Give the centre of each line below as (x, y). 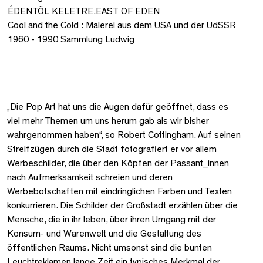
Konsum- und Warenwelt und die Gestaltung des (104, 233)
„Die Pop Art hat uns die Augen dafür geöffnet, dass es (118, 107)
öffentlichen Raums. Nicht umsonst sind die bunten (109, 247)
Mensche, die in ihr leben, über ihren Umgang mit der (112, 219)
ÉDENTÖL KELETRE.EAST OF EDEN (84, 11)
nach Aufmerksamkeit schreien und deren (90, 177)
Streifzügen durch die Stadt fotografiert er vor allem (112, 149)
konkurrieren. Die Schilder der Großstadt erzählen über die (122, 205)
